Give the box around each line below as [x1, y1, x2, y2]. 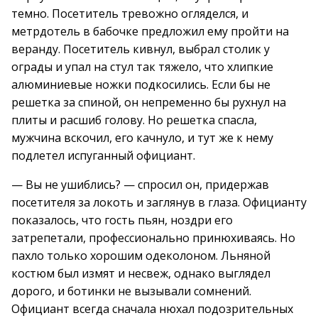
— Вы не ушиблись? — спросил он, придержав [11, 177, 269, 192]
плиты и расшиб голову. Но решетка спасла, [11, 112, 257, 128]
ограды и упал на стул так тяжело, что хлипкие [11, 59, 273, 75]
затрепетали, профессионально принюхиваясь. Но [11, 230, 295, 246]
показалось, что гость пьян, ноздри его [11, 212, 233, 228]
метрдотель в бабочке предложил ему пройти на [11, 23, 289, 39]
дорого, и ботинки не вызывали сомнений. [11, 283, 251, 299]
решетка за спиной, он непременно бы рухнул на [11, 94, 286, 110]
